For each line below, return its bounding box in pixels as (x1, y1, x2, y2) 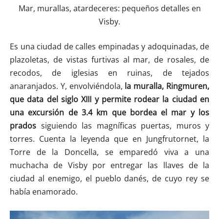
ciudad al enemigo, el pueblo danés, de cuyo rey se (10, 173, 209, 184)
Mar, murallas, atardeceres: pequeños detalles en (18, 2, 201, 14)
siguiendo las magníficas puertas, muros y (36, 120, 209, 131)
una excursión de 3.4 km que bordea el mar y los (10, 107, 209, 118)
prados (10, 120, 36, 131)
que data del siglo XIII (10, 93, 92, 105)
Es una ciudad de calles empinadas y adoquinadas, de (10, 41, 209, 52)
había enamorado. (10, 186, 78, 197)
